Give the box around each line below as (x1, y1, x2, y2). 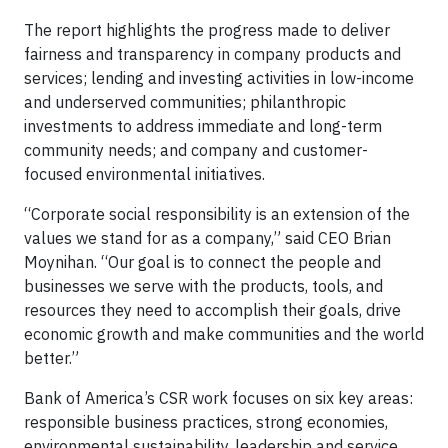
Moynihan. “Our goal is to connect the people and (24, 252, 381, 272)
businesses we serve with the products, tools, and (24, 276, 383, 296)
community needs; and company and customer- (24, 140, 368, 160)
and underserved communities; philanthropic (24, 92, 346, 112)
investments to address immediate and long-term (24, 116, 382, 136)
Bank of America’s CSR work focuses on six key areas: (24, 388, 413, 408)
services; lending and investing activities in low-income (24, 68, 414, 88)
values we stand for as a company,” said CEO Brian (24, 228, 391, 248)
